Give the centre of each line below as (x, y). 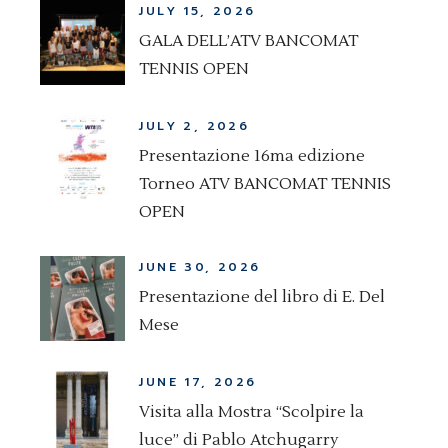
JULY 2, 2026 (194, 125)
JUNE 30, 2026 (200, 266)
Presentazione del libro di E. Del (262, 296)
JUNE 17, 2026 (198, 381)
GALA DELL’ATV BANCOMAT (249, 40)
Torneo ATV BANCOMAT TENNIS (265, 183)
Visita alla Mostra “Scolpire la (252, 411)
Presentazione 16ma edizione (252, 155)
